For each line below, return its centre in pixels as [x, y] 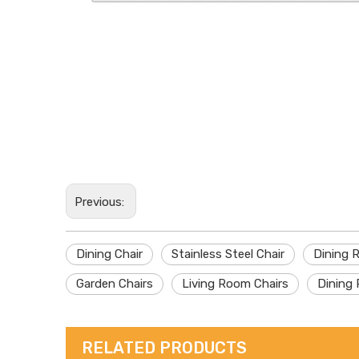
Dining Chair [109, 254]
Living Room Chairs [235, 284]
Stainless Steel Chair [228, 254]
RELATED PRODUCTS [164, 348]
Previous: [101, 202]
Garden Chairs [115, 284]
